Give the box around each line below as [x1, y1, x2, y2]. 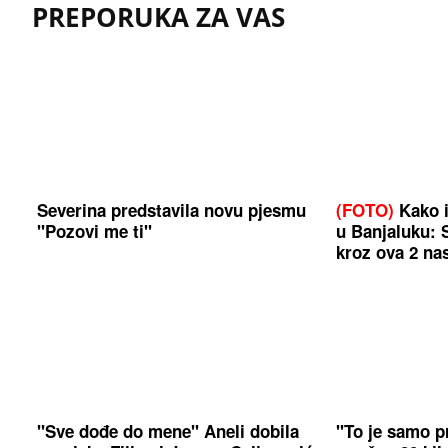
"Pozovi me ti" [37, 218, 153, 243]
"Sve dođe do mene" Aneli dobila [37, 419, 300, 444]
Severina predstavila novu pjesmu [37, 197, 307, 222]
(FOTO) [335, 197, 394, 222]
